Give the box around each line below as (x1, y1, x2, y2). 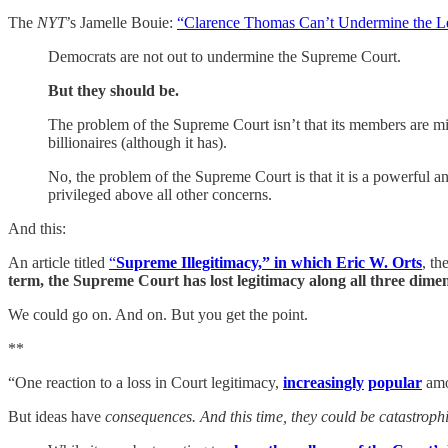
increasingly (283, 373, 364, 391)
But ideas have (8, 407, 105, 425)
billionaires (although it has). (48, 133, 227, 151)
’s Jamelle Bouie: (66, 13, 177, 31)
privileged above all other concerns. (48, 185, 272, 203)
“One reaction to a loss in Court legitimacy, (8, 373, 283, 391)
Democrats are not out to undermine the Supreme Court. (48, 47, 401, 65)
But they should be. (48, 81, 179, 99)
